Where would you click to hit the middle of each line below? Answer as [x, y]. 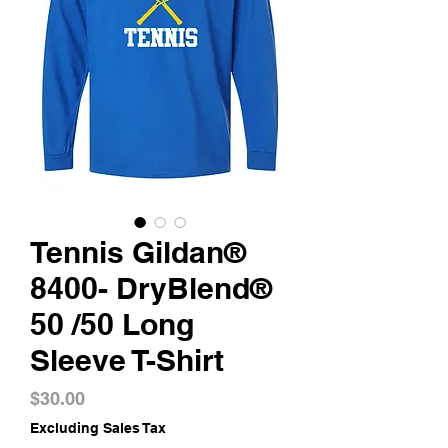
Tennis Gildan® [138, 252]
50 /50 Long [112, 324]
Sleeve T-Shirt [127, 360]
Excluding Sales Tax [98, 428]
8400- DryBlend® [151, 288]
